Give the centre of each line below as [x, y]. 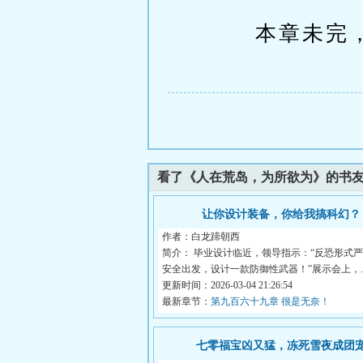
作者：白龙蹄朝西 [201, 237]
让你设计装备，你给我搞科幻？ [281, 214]
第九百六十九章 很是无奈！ [270, 301]
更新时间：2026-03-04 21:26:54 [227, 285]
